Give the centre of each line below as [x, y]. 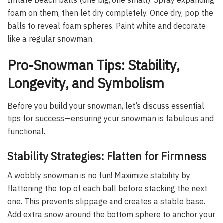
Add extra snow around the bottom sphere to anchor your [111, 214]
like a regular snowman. [51, 39]
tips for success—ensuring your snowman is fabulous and [111, 118]
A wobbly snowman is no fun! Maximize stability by [99, 175]
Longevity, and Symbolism [86, 83]
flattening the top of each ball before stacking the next [107, 188]
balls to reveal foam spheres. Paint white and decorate [107, 26]
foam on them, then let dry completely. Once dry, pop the [110, 13]
